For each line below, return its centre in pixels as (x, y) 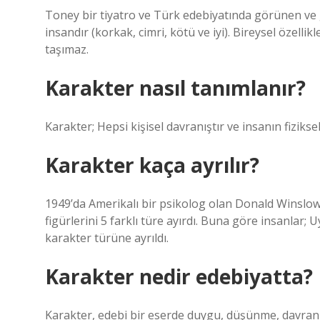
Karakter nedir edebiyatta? (179, 276)
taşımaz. (67, 49)
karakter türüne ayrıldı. (107, 238)
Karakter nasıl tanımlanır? (175, 88)
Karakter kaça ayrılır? (152, 165)
